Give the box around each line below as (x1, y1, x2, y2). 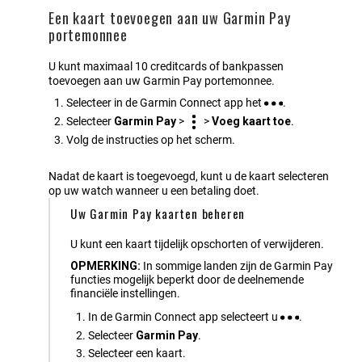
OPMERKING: (70, 259, 141, 272)
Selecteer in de (66, 96, 140, 110)
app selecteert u (196, 309, 280, 323)
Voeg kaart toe (212, 115, 291, 128)
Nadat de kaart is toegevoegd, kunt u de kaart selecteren (48, 169, 329, 183)
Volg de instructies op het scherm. (66, 133, 235, 147)
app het (221, 96, 264, 110)
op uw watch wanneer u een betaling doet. (48, 183, 259, 197)
